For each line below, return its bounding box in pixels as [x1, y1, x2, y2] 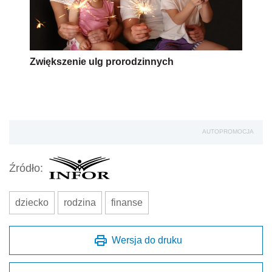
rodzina [64, 197, 96, 208]
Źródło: [9, 161, 43, 174]
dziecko [15, 197, 49, 208]
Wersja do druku [112, 235, 182, 246]
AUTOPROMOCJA [202, 128, 254, 135]
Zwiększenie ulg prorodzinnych [30, 56, 174, 67]
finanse [111, 197, 143, 208]
